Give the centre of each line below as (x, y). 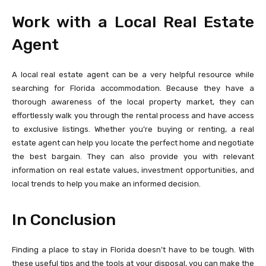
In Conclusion (64, 219)
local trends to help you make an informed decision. (106, 183)
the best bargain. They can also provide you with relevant (133, 156)
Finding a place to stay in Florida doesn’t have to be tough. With (133, 249)
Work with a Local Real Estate (133, 22)
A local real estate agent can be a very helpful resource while (133, 74)
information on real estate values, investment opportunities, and (133, 170)
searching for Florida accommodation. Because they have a (133, 88)
